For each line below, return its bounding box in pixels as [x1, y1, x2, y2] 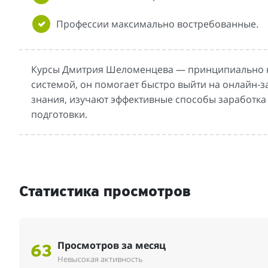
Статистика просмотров [19, 184, 191, 201]
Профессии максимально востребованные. [56, 17, 258, 31]
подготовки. [31, 108, 87, 121]
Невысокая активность [57, 254, 144, 265]
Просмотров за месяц [57, 239, 166, 252]
